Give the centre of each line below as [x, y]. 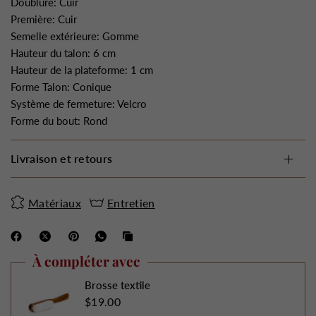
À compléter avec [86, 261]
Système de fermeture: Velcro [79, 104]
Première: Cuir [44, 19]
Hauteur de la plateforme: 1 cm [82, 70]
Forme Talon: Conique [61, 87]
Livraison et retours [62, 158]
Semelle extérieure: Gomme [75, 36]
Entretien [131, 202]
